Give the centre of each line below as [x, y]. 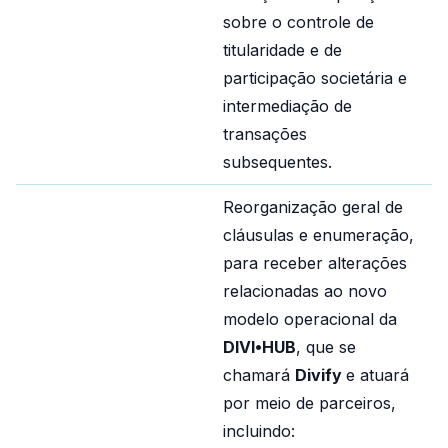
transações [265, 134]
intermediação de [287, 106]
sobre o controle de [298, 22]
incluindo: [259, 431]
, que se [326, 347]
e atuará [377, 375]
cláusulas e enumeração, [318, 235]
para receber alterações [315, 263]
